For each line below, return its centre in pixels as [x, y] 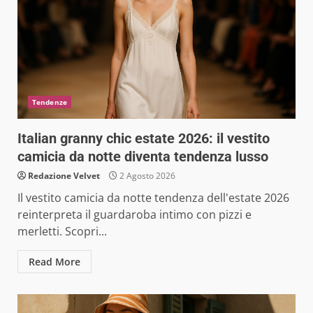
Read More [54, 261]
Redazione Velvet [64, 175]
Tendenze [50, 102]
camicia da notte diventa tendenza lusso [143, 156]
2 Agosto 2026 [146, 175]
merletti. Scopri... [62, 231]
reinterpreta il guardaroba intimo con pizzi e [134, 214]
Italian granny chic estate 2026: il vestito [144, 138]
